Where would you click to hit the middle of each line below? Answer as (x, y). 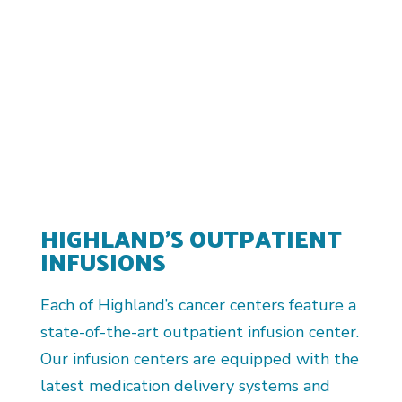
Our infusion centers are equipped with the (199, 359)
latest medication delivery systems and (185, 386)
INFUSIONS (103, 262)
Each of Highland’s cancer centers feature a (198, 305)
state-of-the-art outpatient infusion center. (199, 332)
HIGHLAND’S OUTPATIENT (191, 238)
